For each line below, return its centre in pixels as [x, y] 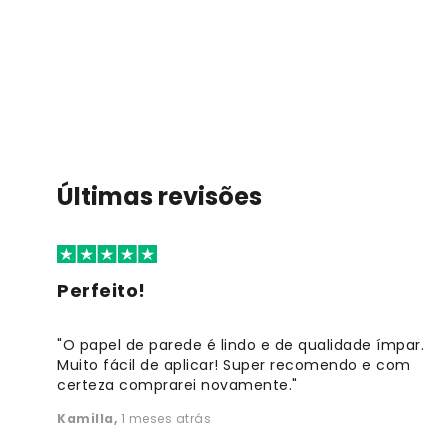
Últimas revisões [159, 196]
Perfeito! [101, 291]
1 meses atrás [165, 419]
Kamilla [85, 419]
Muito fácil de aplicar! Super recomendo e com [234, 365]
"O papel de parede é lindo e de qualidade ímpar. [240, 345]
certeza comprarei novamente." [177, 385]
